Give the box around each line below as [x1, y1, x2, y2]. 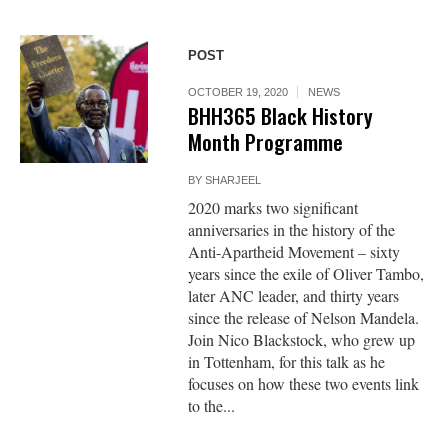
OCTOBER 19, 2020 [188, 85, 289, 98]
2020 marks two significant [188, 196, 359, 218]
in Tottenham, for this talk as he [188, 350, 386, 372]
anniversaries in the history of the [188, 218, 396, 240]
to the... [188, 394, 236, 416]
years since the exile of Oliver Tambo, [188, 262, 425, 284]
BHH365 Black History [188, 99, 374, 131]
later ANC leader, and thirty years [188, 284, 400, 306]
